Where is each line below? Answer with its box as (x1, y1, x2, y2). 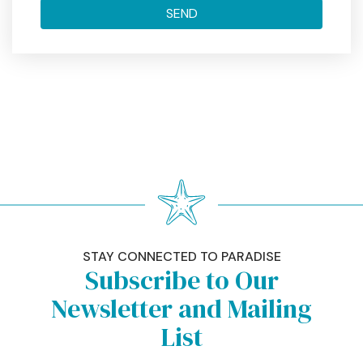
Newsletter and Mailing (51, 291, 312, 327)
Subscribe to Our (84, 263, 279, 298)
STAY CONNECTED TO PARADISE (82, 248, 281, 265)
